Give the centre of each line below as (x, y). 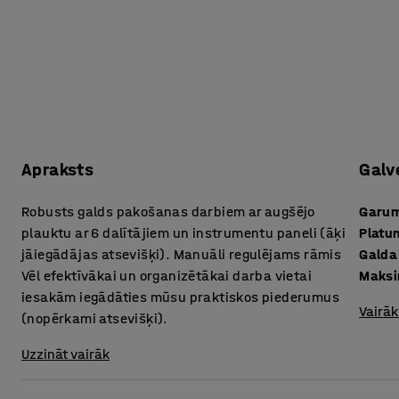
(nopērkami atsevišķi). (95, 319)
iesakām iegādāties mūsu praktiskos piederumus (180, 297)
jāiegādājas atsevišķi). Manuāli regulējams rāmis (182, 255)
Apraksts (58, 170)
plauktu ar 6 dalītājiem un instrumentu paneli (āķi (183, 233)
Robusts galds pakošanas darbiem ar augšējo (168, 212)
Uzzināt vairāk (65, 354)
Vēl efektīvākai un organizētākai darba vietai (167, 276)
